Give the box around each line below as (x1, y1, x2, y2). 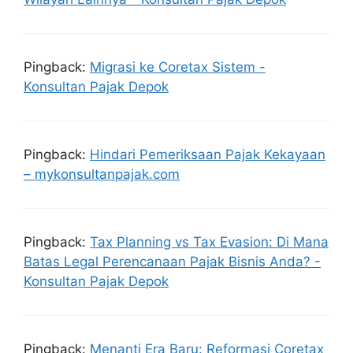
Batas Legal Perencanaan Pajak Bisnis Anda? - (24, 253, 321, 269)
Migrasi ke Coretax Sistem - (90, 58, 266, 75)
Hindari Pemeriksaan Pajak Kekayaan (90, 146, 325, 162)
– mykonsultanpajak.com (24, 165, 180, 182)
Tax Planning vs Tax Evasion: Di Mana (90, 233, 329, 250)
